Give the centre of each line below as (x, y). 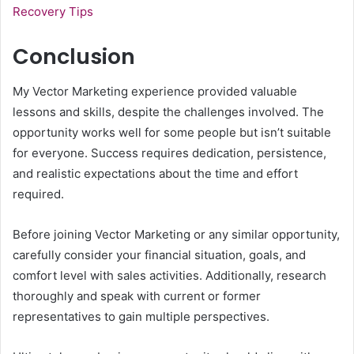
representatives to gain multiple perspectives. (141, 317)
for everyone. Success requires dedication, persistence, (169, 153)
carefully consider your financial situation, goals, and (159, 255)
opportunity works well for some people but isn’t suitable (172, 133)
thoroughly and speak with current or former (137, 296)
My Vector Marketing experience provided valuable (155, 92)
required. (38, 194)
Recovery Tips (53, 11)
